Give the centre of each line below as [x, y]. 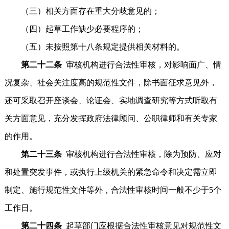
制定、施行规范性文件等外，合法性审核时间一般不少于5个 [113, 190]
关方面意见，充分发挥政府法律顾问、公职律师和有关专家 [111, 118]
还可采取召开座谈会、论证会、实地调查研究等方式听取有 [111, 100]
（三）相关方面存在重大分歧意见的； [82, 11]
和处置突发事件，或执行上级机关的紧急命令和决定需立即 [111, 172]
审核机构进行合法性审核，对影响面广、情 [143, 65]
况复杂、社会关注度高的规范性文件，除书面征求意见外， [111, 83]
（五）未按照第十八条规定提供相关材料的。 [94, 47]
